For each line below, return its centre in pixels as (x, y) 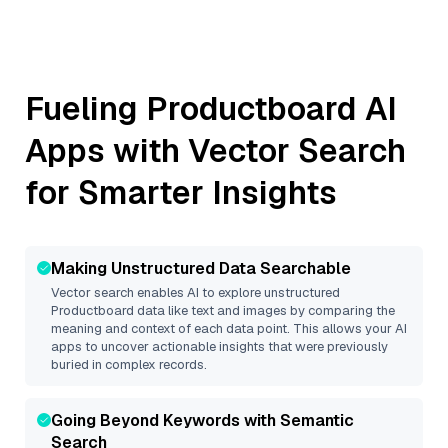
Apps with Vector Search (215, 150)
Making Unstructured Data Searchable (201, 268)
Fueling (85, 108)
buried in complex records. (129, 364)
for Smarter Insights (181, 192)
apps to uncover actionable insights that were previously (219, 346)
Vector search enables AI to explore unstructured (195, 292)
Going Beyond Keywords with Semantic (202, 420)
